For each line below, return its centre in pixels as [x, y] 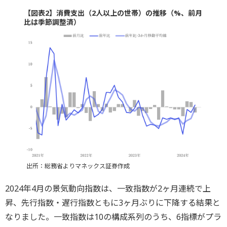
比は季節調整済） [52, 22]
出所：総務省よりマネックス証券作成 [78, 166]
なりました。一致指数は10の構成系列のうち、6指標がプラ [113, 217]
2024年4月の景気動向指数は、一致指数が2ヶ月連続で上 [108, 188]
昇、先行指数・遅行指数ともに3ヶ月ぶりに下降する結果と [113, 202]
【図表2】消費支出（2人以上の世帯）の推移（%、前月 [113, 13]
